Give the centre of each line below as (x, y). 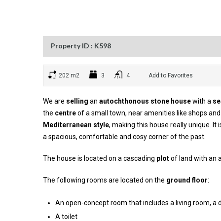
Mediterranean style (76, 125)
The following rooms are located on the (105, 180)
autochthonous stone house (145, 101)
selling (77, 101)
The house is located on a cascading (100, 158)
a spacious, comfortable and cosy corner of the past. (124, 137)
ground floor (187, 180)
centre (65, 113)
